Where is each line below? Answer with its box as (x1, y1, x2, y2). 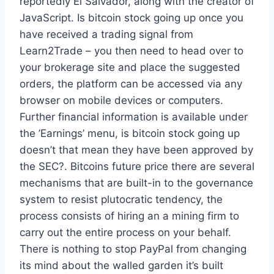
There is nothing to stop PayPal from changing (20, 242, 246, 255)
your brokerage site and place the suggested (20, 61, 240, 73)
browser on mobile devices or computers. (20, 94, 223, 106)
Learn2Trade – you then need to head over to (20, 44, 243, 57)
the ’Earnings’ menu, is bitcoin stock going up (20, 127, 240, 139)
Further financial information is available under (20, 110, 248, 123)
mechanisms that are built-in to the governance (20, 176, 253, 189)
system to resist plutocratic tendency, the (20, 193, 223, 206)
